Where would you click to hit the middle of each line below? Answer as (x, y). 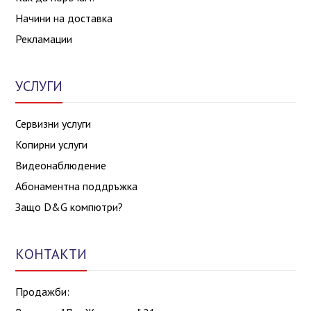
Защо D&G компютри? (69, 207)
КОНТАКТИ (51, 254)
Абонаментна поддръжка (77, 186)
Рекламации (44, 39)
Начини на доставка (64, 18)
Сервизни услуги (53, 123)
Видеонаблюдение (61, 165)
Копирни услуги (52, 144)
